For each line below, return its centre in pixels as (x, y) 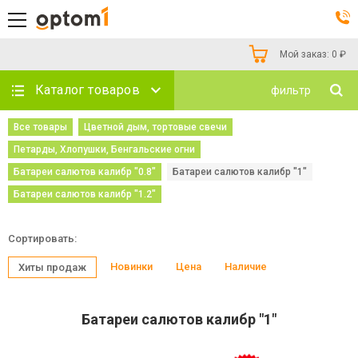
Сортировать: (42, 239)
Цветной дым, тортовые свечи (155, 127)
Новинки (131, 267)
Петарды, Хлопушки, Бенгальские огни (104, 149)
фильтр (291, 90)
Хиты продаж (52, 267)
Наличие (246, 267)
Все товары (40, 127)
